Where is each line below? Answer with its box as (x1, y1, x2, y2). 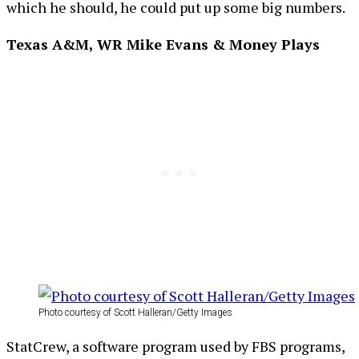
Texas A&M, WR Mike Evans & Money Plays (6, 34, 320, 54)
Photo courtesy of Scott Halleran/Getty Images (38, 307, 232, 318)
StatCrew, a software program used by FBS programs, (6, 337, 345, 356)
